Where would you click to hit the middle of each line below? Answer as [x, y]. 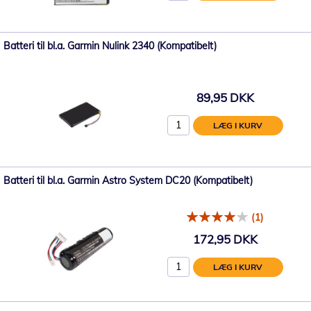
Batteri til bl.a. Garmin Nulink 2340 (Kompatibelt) [110, 46]
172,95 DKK [225, 239]
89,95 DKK [225, 97]
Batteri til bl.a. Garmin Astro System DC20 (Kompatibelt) [128, 180]
